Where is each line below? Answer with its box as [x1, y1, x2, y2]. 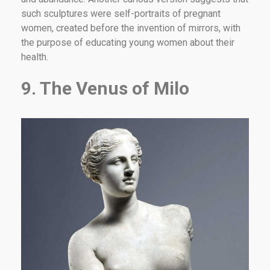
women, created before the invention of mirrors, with [21, 22, 240, 34]
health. [21, 51, 48, 63]
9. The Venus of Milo [21, 77, 189, 99]
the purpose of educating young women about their [21, 36, 234, 48]
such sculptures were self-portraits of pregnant [21, 7, 221, 19]
